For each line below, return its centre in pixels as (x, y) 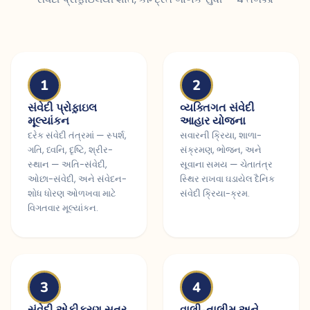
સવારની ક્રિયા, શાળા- (221, 135)
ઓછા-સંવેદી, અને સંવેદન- (77, 179)
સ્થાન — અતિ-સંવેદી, (67, 164)
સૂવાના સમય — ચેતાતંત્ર (226, 164)
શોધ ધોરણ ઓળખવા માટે (72, 193)
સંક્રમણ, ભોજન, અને (221, 150)
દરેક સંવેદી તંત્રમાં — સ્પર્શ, (77, 135)
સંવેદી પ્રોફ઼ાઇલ (62, 108)
